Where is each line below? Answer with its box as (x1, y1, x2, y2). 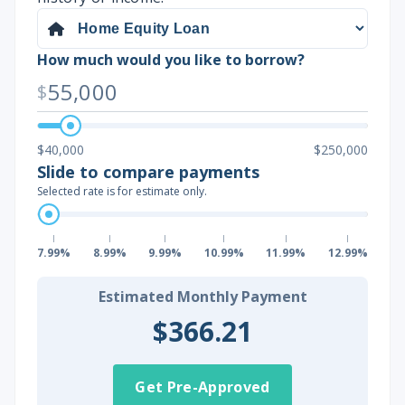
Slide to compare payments (37, 161, 259, 183)
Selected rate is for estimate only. (37, 184, 207, 199)
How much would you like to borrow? (37, 50, 305, 70)
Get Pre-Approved (135, 377, 270, 397)
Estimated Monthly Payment (98, 287, 307, 306)
